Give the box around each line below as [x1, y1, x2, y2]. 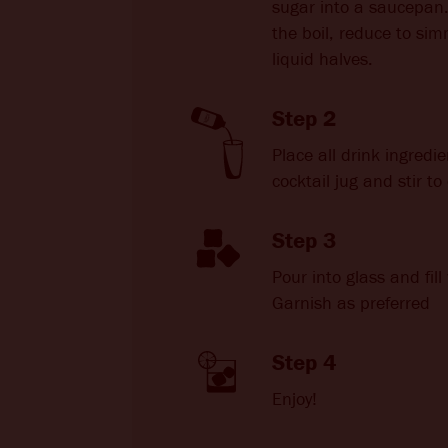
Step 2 [272, 105, 337, 132]
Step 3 [272, 227, 337, 254]
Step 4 [272, 349, 337, 376]
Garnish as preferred [272, 293, 430, 314]
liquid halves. [272, 49, 373, 70]
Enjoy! [272, 389, 317, 410]
